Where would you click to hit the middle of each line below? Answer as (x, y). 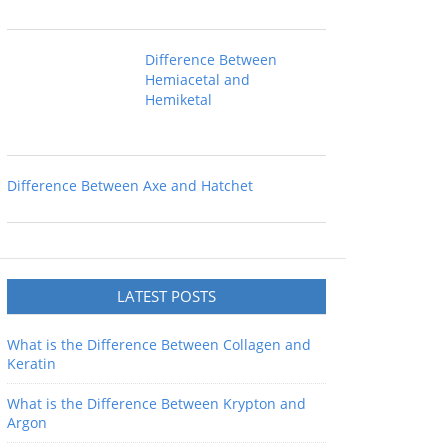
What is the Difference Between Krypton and (156, 403)
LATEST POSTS (166, 296)
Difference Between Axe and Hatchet (130, 185)
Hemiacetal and (197, 79)
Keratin (31, 363)
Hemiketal (178, 99)
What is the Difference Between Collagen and (159, 344)
